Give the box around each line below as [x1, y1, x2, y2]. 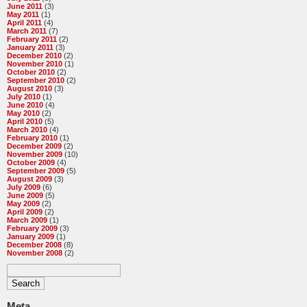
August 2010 [7, 84, 52, 93]
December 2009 [7, 142, 62, 151]
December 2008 [7, 241, 62, 249]
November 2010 [7, 60, 62, 69]
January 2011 [7, 43, 53, 52]
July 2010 [7, 93, 40, 101]
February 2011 [7, 35, 57, 44]
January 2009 [7, 232, 54, 241]
